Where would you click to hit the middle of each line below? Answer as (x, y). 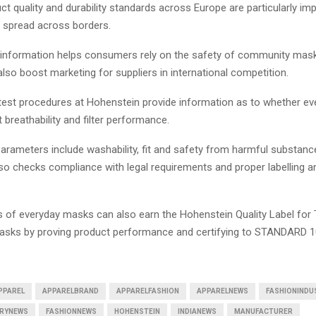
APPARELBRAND (71, 291)
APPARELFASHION (148, 291)
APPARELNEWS (223, 291)
